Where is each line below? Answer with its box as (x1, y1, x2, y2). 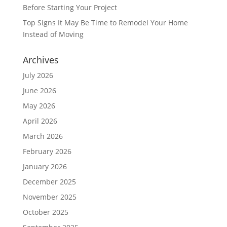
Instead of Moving (22, 29, 84, 40)
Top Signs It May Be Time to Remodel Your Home (22, 18, 188, 28)
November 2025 (22, 192, 77, 202)
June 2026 (22, 86, 56, 96)
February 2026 (22, 146, 71, 157)
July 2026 (22, 70, 53, 81)
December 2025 (22, 177, 76, 187)
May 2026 (22, 101, 55, 111)
